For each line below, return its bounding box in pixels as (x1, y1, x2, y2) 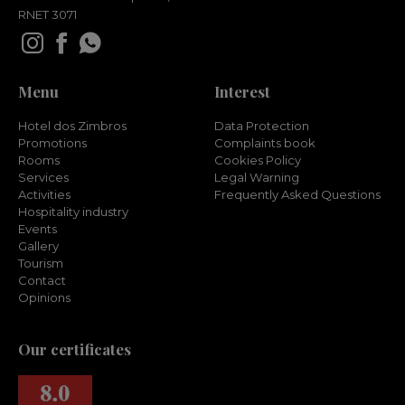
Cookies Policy (213, 153, 301, 167)
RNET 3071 (18, 7, 77, 22)
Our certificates (18, 339, 131, 359)
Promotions (18, 136, 87, 150)
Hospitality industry (18, 204, 128, 219)
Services (18, 170, 69, 184)
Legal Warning (213, 170, 299, 184)
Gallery (18, 239, 59, 253)
